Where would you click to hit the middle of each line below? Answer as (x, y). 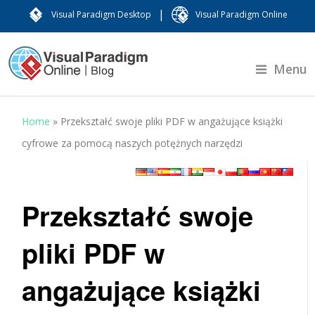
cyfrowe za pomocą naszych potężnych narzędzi (133, 143)
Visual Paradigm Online (242, 14)
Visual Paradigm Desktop (101, 14)
